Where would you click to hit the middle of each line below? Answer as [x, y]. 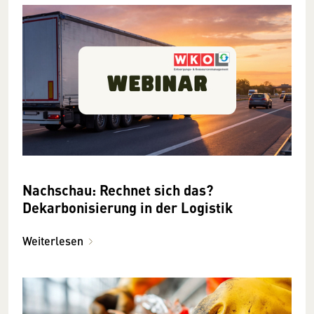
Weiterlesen [53, 241]
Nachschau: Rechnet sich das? [118, 190]
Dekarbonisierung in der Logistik [128, 207]
